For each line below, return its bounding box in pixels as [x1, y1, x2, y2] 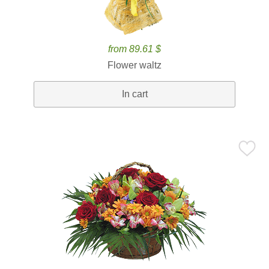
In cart [121, 89, 148, 99]
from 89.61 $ [108, 44, 161, 54]
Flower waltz [107, 60, 162, 70]
